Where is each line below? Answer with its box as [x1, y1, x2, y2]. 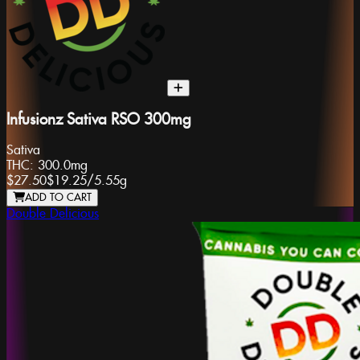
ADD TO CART [25, 191, 92, 205]
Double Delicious [6, 207, 99, 223]
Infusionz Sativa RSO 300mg [6, 111, 191, 129]
